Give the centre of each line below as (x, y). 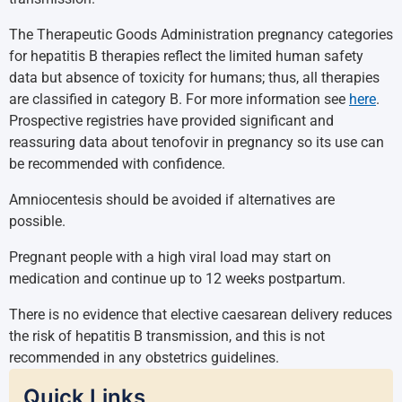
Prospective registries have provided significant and (171, 121)
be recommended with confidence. (121, 164)
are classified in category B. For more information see (179, 99)
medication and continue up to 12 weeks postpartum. (177, 279)
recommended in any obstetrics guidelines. (144, 358)
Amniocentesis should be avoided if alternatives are (172, 200)
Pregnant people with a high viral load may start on (170, 257)
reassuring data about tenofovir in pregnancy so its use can (197, 142)
